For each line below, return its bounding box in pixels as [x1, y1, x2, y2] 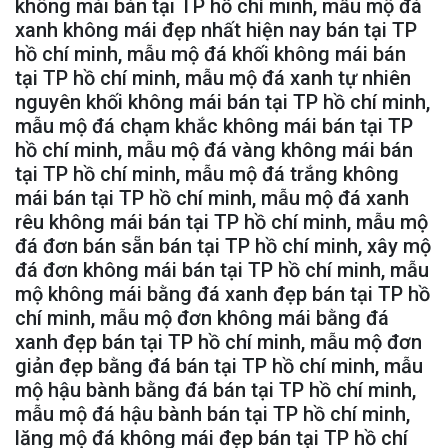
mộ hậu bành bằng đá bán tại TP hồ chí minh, [15, 377, 416, 402]
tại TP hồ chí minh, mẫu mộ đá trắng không [15, 161, 399, 186]
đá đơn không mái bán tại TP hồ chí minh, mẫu [15, 257, 429, 282]
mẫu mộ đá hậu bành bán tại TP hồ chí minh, [15, 401, 410, 426]
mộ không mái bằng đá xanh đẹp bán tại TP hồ [15, 281, 430, 306]
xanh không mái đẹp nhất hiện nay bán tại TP [15, 17, 417, 42]
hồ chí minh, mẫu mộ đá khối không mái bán [15, 41, 406, 66]
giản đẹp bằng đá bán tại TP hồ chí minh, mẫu [15, 353, 423, 378]
